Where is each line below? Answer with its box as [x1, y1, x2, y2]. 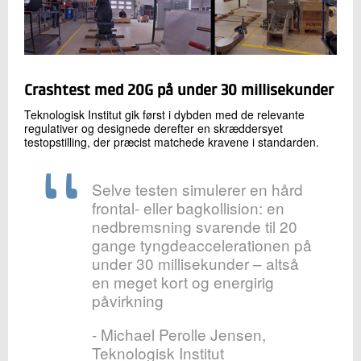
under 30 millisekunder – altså [92, 251, 300, 274]
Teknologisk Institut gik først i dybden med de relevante [24, 106, 305, 122]
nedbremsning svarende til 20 [92, 214, 298, 237]
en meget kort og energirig [92, 270, 275, 293]
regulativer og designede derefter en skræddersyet [24, 119, 283, 136]
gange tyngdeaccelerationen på [92, 233, 313, 255]
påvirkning [92, 288, 164, 311]
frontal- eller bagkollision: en [92, 196, 285, 218]
